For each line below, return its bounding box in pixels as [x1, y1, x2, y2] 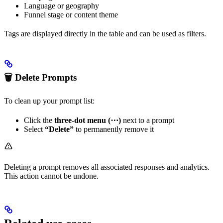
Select [24, 124, 45, 133]
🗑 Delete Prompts [4, 72, 77, 83]
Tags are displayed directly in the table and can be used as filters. [4, 29, 206, 38]
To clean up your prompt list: [4, 96, 95, 105]
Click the [24, 115, 54, 124]
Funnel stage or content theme [24, 10, 118, 19]
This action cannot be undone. [4, 171, 99, 180]
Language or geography [24, 1, 99, 10]
